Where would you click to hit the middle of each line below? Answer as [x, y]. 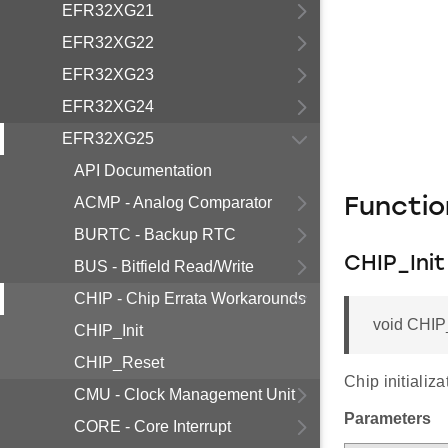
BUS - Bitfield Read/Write [164, 266]
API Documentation [143, 170]
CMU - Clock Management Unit [184, 394]
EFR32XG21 [108, 10]
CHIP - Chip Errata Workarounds [190, 298]
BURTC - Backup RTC [155, 234]
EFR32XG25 [108, 138]
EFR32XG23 [108, 74]
